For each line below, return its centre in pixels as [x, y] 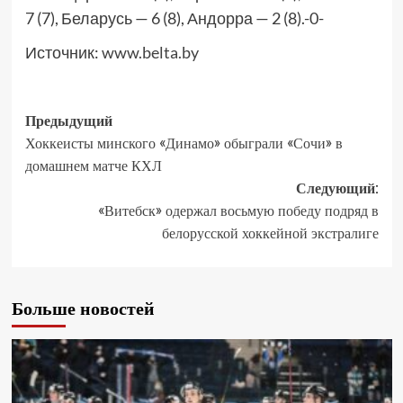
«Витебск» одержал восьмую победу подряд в [238, 211]
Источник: [63, 53]
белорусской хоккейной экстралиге [270, 233]
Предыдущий [68, 121]
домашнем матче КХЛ [93, 166]
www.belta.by [150, 53]
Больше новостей [83, 309]
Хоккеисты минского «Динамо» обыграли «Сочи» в [184, 143]
